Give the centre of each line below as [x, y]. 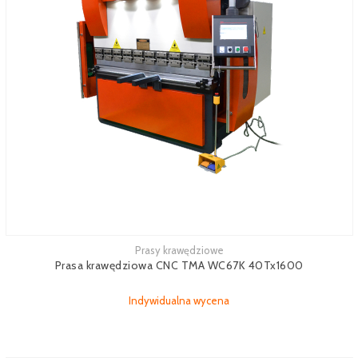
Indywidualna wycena [179, 300]
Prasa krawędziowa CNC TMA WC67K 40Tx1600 [179, 265]
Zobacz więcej [39, 253]
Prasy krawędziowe [179, 250]
